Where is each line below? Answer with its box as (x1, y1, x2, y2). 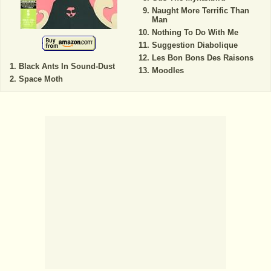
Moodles (151, 66, 184, 75)
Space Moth (19, 74, 63, 83)
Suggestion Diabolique (151, 41, 238, 50)
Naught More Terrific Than (151, 6, 249, 15)
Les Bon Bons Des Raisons (151, 53, 253, 62)
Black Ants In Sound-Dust (19, 62, 115, 71)
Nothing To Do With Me (151, 28, 238, 37)
